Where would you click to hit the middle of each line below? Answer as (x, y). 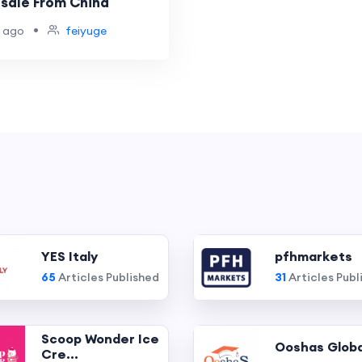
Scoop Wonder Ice (101, 339)
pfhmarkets (314, 256)
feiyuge (86, 31)
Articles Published (108, 277)
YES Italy (70, 256)
